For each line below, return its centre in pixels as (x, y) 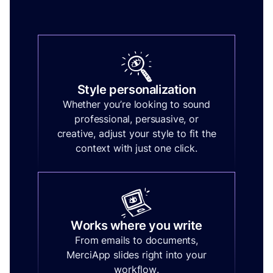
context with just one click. (136, 148)
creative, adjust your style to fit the (136, 134)
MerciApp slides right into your (136, 255)
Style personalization (136, 90)
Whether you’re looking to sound (136, 105)
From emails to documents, (136, 240)
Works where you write (136, 226)
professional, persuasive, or (136, 119)
